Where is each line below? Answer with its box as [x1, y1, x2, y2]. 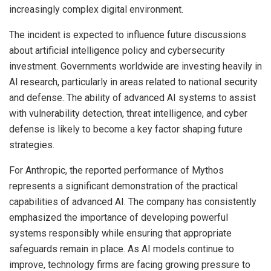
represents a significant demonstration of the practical [9, 180, 238, 192]
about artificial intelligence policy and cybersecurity [9, 45, 225, 57]
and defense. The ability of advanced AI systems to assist [9, 92, 256, 104]
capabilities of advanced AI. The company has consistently [9, 196, 256, 208]
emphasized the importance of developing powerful [9, 212, 228, 224]
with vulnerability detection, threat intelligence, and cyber [9, 108, 247, 120]
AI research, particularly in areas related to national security [9, 76, 258, 88]
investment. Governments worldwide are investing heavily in [9, 60, 262, 73]
